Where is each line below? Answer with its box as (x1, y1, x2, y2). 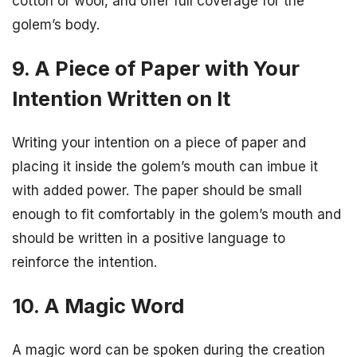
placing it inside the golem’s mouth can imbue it (12, 158, 318, 175)
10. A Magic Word (12, 292, 184, 318)
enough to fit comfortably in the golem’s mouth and (12, 206, 341, 222)
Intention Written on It (12, 85, 230, 111)
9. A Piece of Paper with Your (12, 55, 300, 80)
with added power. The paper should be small (12, 182, 302, 198)
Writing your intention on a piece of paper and (12, 134, 306, 151)
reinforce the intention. (12, 253, 157, 270)
